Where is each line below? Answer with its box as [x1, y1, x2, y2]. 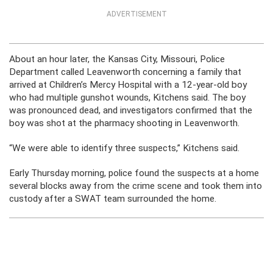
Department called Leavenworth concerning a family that [9, 66, 241, 77]
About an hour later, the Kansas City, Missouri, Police [9, 54, 225, 65]
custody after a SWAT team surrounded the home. [9, 193, 216, 204]
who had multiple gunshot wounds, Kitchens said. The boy [9, 92, 246, 103]
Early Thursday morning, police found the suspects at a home [9, 168, 259, 179]
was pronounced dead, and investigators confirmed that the [9, 105, 252, 116]
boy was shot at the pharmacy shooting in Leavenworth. [9, 118, 239, 129]
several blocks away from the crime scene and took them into [9, 180, 262, 191]
